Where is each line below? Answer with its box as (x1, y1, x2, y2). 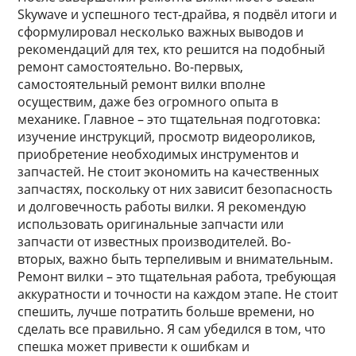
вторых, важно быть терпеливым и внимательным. (17, 250, 334, 268)
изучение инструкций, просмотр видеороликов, (17, 128, 316, 145)
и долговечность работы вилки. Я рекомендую (17, 198, 307, 215)
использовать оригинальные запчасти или (17, 215, 284, 233)
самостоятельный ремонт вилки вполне (17, 75, 266, 93)
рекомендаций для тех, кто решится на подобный (17, 41, 326, 58)
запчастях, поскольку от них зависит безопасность (17, 180, 333, 198)
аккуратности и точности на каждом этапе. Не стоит (17, 285, 339, 303)
